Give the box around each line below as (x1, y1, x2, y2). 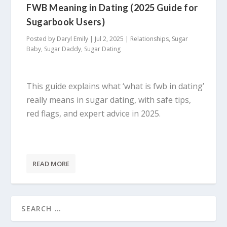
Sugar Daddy (44, 44, 82, 53)
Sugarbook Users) (26, 16, 105, 27)
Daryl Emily (57, 34, 89, 43)
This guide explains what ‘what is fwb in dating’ (26, 81, 205, 92)
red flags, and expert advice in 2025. (26, 108, 161, 120)
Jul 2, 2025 (95, 34, 124, 43)
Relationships (130, 34, 169, 43)
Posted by (26, 34, 57, 43)
